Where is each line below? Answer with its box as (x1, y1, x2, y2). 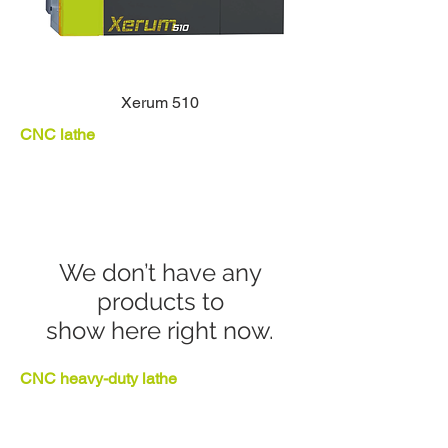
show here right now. (46, 316, 274, 345)
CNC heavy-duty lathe (20, 369, 177, 388)
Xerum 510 (121, 93, 199, 112)
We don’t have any (58, 258, 262, 287)
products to (96, 287, 224, 316)
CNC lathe (20, 125, 95, 144)
